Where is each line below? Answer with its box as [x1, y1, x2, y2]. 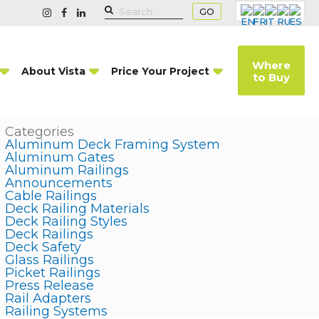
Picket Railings [4, 265, 100, 281]
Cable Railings [4, 188, 97, 204]
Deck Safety [4, 239, 81, 255]
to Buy [252, 70, 290, 84]
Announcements [4, 175, 113, 191]
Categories [4, 124, 74, 140]
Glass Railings [4, 252, 94, 268]
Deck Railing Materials [4, 201, 150, 216]
